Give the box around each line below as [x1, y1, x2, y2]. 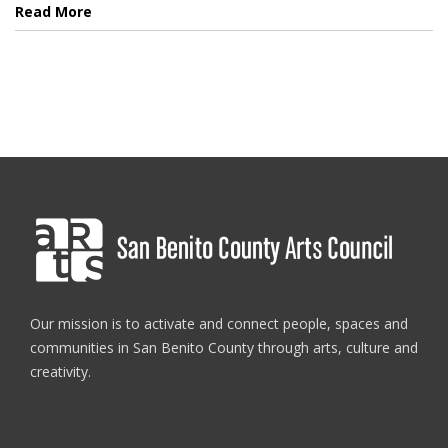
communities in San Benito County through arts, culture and [30, 337, 418, 357]
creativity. [30, 361, 91, 381]
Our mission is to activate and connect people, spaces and [30, 313, 408, 333]
